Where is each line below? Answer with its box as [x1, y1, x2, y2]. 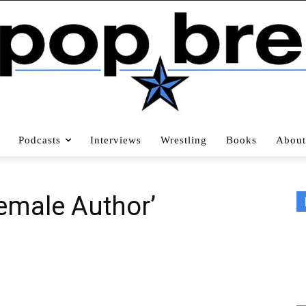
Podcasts [18, 134, 61, 145]
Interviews [90, 134, 141, 145]
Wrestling [161, 134, 207, 145]
